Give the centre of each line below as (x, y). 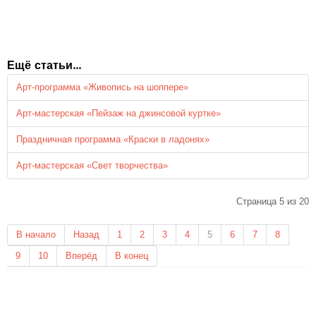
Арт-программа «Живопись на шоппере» (102, 87)
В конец (132, 256)
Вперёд (81, 256)
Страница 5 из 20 (273, 202)
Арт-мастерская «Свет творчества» (92, 166)
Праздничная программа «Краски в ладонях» (113, 140)
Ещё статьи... (44, 66)
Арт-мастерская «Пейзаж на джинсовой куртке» (119, 114)
